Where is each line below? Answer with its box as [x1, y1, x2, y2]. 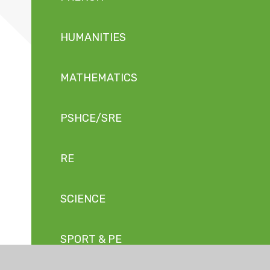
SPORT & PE [60, 233, 122, 246]
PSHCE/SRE [60, 111, 122, 125]
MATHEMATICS [60, 71, 138, 85]
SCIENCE [60, 192, 106, 206]
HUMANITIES [60, 31, 127, 45]
